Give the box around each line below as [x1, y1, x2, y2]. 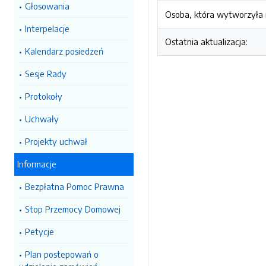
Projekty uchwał [25, 136, 87, 147]
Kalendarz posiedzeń [25, 46, 103, 56]
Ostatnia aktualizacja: [165, 36, 248, 47]
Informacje [17, 159, 56, 169]
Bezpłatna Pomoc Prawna [25, 181, 124, 192]
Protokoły [25, 91, 62, 102]
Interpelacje [25, 23, 69, 34]
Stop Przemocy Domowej [25, 204, 121, 214]
